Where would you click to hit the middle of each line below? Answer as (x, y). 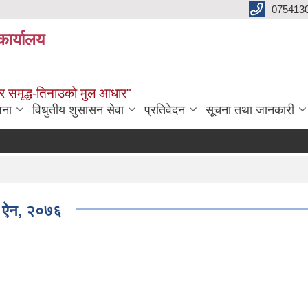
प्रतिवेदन (165, 110)
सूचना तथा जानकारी (250, 110)
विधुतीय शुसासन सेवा (78, 110)
